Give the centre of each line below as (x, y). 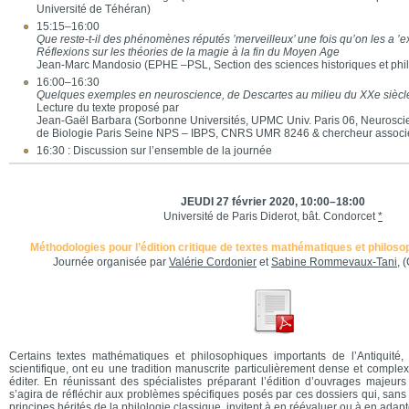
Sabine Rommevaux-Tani (334, 262)
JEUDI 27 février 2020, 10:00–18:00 (273, 202)
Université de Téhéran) (93, 9)
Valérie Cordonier (213, 262)
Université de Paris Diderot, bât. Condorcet (271, 216)
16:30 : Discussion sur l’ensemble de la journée (154, 151)
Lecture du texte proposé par (107, 108)
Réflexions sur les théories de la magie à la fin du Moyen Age (188, 52)
